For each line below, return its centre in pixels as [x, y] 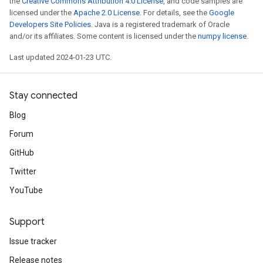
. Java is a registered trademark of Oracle [160, 24]
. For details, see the [174, 13]
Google [222, 13]
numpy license [222, 36]
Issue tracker [33, 241]
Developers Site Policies [50, 24]
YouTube [26, 190]
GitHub [22, 153]
